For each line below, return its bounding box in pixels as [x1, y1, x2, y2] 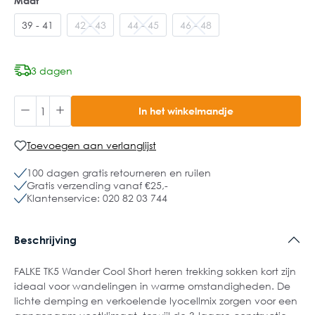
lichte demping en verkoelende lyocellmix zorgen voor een [14, 294, 297, 307]
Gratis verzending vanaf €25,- [27, 179, 168, 191]
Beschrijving [14, 233, 77, 246]
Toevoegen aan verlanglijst [27, 139, 156, 151]
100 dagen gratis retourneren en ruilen [27, 167, 211, 179]
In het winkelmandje [139, 105, 233, 117]
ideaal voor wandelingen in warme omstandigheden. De [14, 279, 290, 292]
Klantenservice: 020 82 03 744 [27, 192, 167, 204]
